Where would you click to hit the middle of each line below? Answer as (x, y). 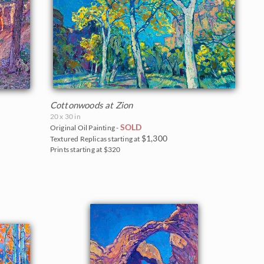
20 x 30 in (65, 116)
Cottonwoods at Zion (91, 105)
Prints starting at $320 (85, 149)
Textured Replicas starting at (95, 138)
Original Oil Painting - (85, 127)
